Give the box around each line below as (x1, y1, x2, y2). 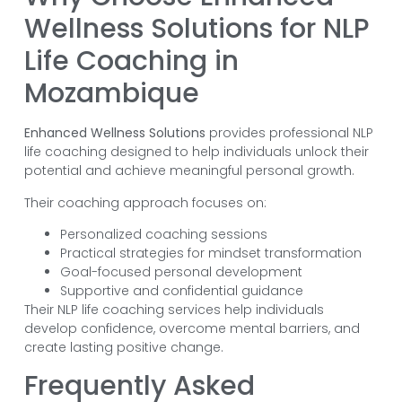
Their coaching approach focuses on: (23, 193, 267, 212)
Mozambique (23, 74, 199, 113)
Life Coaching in (23, 42, 239, 81)
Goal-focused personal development (59, 262, 302, 281)
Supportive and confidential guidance (59, 281, 303, 300)
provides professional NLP (205, 124, 373, 143)
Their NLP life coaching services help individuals (23, 300, 324, 319)
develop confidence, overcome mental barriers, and (23, 319, 360, 337)
